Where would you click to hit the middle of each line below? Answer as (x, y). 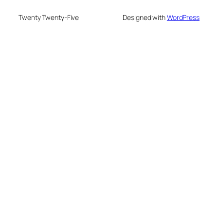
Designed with (145, 18)
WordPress (183, 18)
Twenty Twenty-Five (49, 18)
